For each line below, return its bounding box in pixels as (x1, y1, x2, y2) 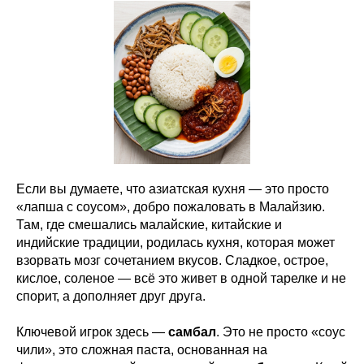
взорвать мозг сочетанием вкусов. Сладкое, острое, (16, 253, 328, 267)
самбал (168, 324, 216, 339)
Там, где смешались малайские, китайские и (16, 217, 282, 232)
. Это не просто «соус (216, 324, 345, 339)
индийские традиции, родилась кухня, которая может (16, 235, 335, 249)
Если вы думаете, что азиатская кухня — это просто (16, 181, 329, 196)
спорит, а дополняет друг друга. (16, 288, 206, 303)
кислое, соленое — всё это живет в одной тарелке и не (16, 271, 346, 285)
